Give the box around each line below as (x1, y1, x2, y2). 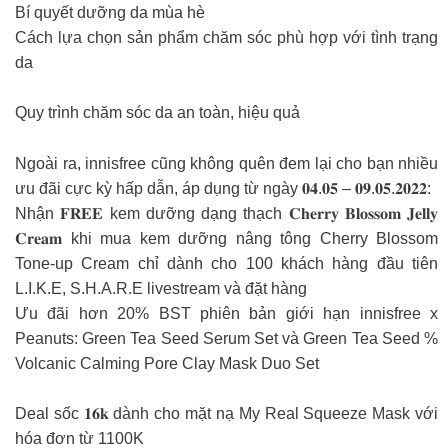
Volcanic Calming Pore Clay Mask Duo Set (15, 354, 319, 372)
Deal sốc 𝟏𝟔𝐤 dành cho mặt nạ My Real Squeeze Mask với (15, 405, 438, 423)
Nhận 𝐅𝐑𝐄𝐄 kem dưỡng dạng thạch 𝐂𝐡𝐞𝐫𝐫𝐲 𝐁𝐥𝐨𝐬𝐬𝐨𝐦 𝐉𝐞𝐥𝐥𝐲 (15, 204, 438, 222)
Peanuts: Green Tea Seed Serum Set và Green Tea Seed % (15, 329, 438, 347)
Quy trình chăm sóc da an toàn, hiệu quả (15, 104, 300, 122)
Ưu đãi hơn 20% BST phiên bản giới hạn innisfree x (15, 304, 438, 322)
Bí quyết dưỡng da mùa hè (15, 3, 205, 21)
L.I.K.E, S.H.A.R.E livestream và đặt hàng (15, 279, 307, 297)
